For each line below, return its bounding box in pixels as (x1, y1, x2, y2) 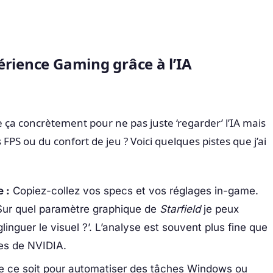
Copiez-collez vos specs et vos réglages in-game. (9, 184, 258, 197)
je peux (200, 202, 239, 215)
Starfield (159, 202, 200, 215)
